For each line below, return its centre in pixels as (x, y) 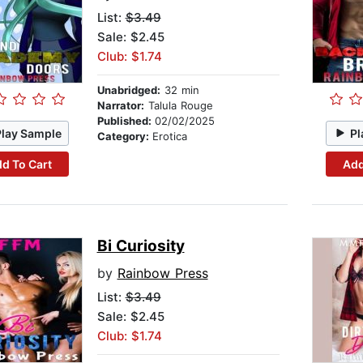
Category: (124, 137)
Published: (126, 121)
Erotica (169, 137)
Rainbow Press (162, 273)
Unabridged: (128, 90)
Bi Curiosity (141, 246)
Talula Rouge (178, 106)
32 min (179, 90)
